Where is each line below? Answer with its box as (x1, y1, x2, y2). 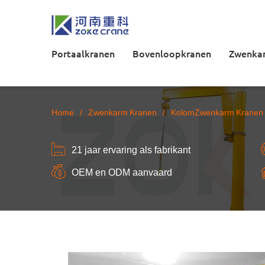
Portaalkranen (51, 47, 115, 60)
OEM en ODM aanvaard (72, 166, 172, 177)
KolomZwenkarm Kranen (171, 106, 263, 117)
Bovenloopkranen (132, 47, 211, 60)
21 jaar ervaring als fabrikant (72, 143, 190, 155)
